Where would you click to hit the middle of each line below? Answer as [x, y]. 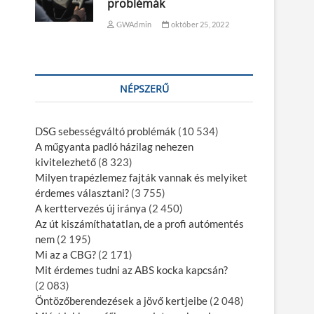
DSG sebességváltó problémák [105, 131]
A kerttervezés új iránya [91, 209]
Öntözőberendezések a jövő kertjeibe [121, 301]
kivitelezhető [66, 162]
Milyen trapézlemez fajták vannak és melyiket [141, 178]
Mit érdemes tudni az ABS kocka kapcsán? [131, 270]
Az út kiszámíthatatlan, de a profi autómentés [139, 224]
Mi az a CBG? [66, 255]
